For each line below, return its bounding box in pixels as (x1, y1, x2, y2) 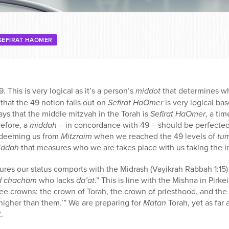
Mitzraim (61, 130, 92, 142)
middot (135, 85, 163, 97)
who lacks (37, 174, 76, 186)
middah (30, 119, 57, 131)
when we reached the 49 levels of (92, 130, 215, 142)
